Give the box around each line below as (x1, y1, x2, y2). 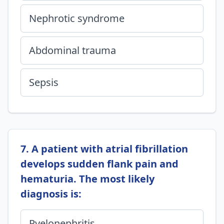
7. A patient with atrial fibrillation (20, 142, 188, 155)
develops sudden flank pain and (20, 157, 178, 170)
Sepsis (29, 75, 58, 89)
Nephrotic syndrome (29, 11, 124, 25)
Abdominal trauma (29, 43, 116, 57)
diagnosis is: (20, 187, 81, 200)
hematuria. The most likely (20, 172, 154, 185)
